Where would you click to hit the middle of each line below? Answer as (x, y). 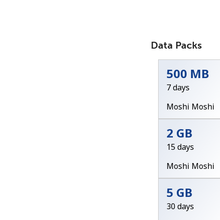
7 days (178, 87)
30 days (180, 206)
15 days (180, 147)
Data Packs (176, 45)
